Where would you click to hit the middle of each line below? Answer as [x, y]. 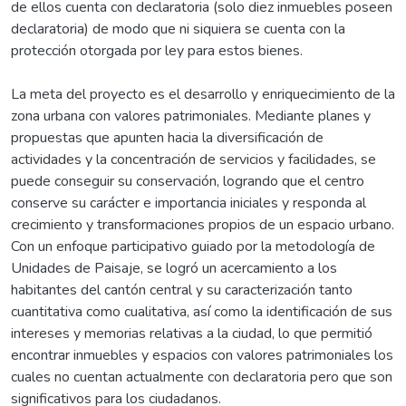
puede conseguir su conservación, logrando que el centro [188, 181]
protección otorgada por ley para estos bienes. [157, 50]
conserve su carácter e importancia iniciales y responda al [188, 203]
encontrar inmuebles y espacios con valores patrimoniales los [202, 355]
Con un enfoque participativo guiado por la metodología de [193, 246]
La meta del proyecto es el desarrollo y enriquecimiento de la [203, 94]
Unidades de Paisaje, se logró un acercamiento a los [174, 268]
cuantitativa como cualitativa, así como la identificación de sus [202, 311]
